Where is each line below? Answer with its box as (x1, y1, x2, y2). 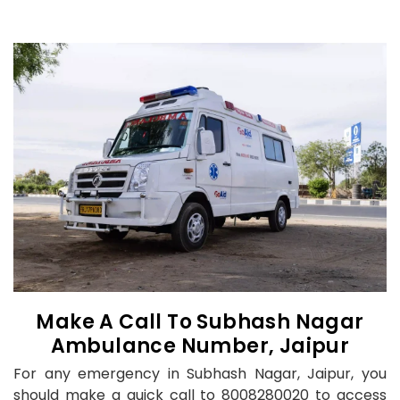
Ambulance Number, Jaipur (50, 331, 350, 360)
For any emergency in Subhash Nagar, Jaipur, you (13, 362, 387, 384)
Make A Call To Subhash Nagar (36, 307, 364, 336)
